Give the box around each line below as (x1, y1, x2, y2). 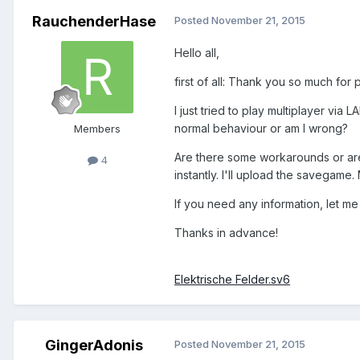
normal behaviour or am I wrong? (174, 121, 348, 136)
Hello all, (174, 46, 219, 60)
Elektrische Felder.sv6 (174, 272, 290, 287)
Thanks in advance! (174, 226, 278, 240)
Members (74, 122, 121, 136)
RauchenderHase (32, 13, 156, 31)
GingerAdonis (45, 337, 143, 354)
